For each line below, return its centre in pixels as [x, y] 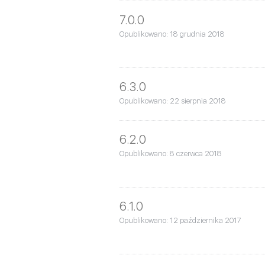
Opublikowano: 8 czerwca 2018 [171, 153]
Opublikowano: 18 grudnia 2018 [172, 34]
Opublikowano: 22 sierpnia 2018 [173, 101]
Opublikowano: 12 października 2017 [180, 220]
